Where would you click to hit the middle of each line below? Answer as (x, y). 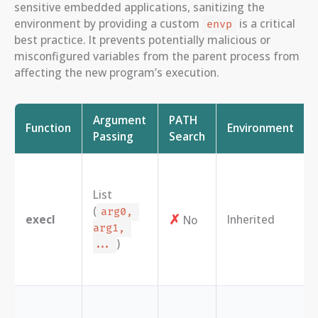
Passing (113, 136)
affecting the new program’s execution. (117, 72)
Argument (120, 120)
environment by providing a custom (108, 23)
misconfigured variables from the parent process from (157, 56)
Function (48, 127)
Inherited (251, 219)
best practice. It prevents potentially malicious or (142, 39)
